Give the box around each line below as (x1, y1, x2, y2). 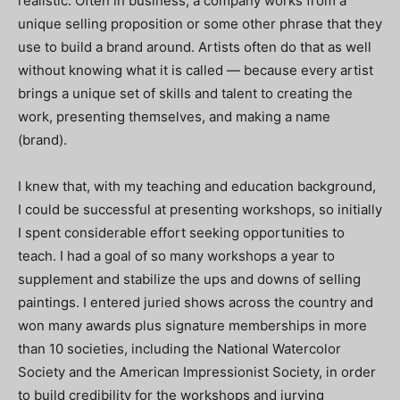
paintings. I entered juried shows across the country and (18, 293, 373, 311)
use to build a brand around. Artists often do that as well (18, 37, 371, 55)
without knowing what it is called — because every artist (18, 61, 373, 79)
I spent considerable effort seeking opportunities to (18, 223, 345, 241)
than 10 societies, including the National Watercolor (18, 339, 341, 357)
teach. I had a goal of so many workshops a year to (18, 246, 335, 264)
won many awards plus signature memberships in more (18, 316, 367, 334)
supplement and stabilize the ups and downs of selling (18, 270, 361, 287)
